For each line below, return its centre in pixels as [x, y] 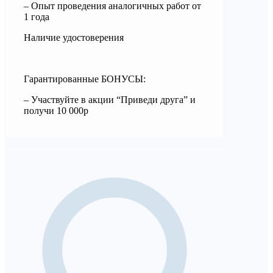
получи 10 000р [56, 111]
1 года [37, 17]
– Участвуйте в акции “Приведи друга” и [110, 100]
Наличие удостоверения [74, 38]
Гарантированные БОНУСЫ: [85, 79]
